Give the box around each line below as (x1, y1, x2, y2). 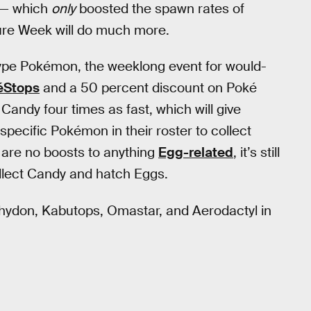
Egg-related (158, 144, 233, 162)
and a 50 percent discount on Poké (40, 79, 257, 97)
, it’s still (233, 144, 280, 162)
